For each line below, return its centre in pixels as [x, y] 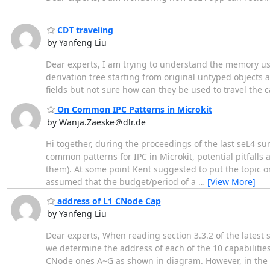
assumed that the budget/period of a [122, 181]
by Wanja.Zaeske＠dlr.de [96, 122]
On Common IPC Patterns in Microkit [133, 109]
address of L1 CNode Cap [108, 201]
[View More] [231, 181]
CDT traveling [84, 30]
